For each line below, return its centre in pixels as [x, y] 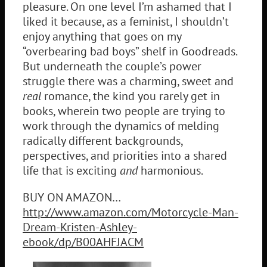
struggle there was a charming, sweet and [128, 81]
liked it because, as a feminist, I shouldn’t [126, 21]
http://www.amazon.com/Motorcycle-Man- [131, 212]
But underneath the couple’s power [112, 66]
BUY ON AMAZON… [71, 197]
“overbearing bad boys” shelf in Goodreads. [130, 51]
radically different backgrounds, [103, 140]
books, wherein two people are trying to [124, 111]
